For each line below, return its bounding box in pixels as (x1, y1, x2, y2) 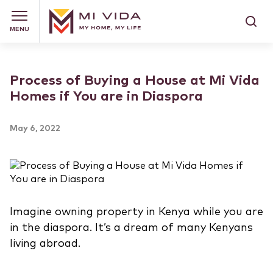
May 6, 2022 (10, 124, 60, 133)
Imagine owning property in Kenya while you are (10, 207, 263, 218)
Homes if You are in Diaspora (10, 90, 203, 104)
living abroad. (10, 238, 80, 249)
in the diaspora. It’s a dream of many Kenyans (10, 222, 253, 233)
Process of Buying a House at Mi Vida (10, 74, 260, 88)
